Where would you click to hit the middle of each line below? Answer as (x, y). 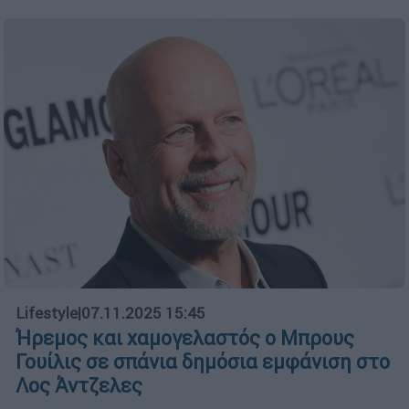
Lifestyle (47, 314)
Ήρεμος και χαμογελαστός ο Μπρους (185, 339)
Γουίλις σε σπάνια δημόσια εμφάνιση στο (203, 362)
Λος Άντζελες (79, 386)
